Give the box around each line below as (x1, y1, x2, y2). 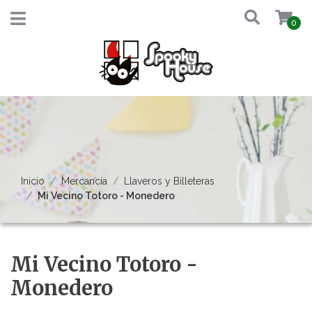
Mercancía (61, 175, 107, 187)
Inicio (21, 175, 45, 187)
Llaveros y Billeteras (124, 175, 214, 187)
